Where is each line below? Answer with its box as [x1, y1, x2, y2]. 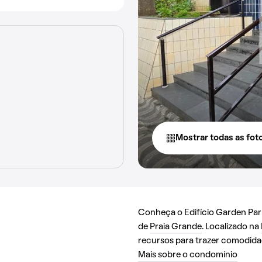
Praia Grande [150, 223, 202, 231]
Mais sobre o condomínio [138, 251, 237, 259]
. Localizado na [202, 223, 261, 231]
